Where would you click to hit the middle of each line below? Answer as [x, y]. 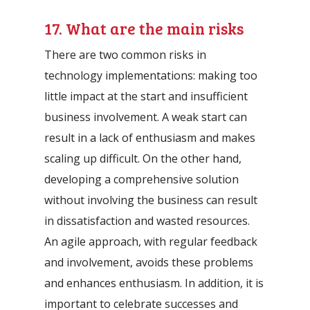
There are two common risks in [126, 54]
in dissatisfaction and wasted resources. [147, 220]
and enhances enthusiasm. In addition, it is [154, 283]
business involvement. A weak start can [146, 117]
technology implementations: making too [151, 75]
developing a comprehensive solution [142, 179]
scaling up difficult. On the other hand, [143, 158]
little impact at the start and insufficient [146, 96]
